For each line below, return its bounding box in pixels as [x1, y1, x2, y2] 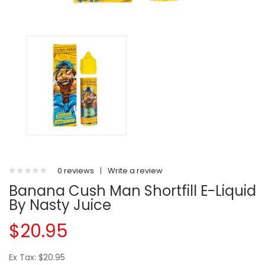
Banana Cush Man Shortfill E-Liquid [9, 181, 256, 201]
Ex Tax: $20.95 [9, 251, 65, 263]
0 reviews [57, 165, 94, 176]
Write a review [108, 165, 163, 176]
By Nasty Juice [9, 195, 111, 215]
